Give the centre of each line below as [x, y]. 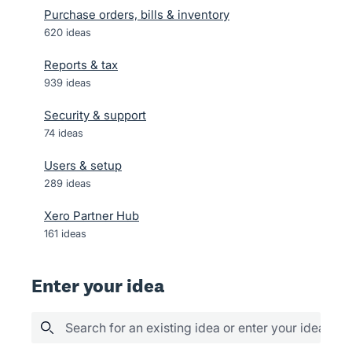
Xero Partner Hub [92, 216]
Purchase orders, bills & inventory [137, 15]
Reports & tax [81, 65]
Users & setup [83, 165]
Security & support [95, 115]
